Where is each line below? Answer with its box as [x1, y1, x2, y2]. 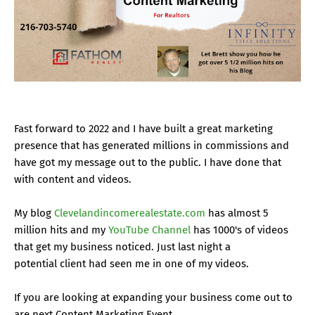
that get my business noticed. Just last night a [14, 240, 231, 253]
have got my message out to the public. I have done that [14, 155, 281, 169]
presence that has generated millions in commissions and [14, 139, 289, 152]
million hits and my [14, 223, 108, 236]
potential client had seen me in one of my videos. [14, 257, 249, 270]
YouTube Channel [108, 223, 191, 236]
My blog [14, 206, 54, 219]
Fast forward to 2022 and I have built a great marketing [14, 122, 273, 135]
